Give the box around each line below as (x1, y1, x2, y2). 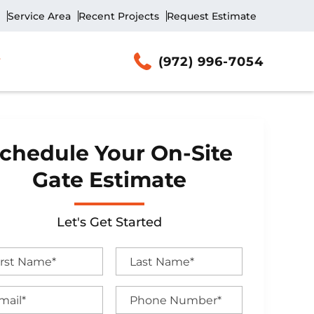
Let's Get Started (57, 214, 162, 230)
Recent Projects (78, 9, 159, 22)
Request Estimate (167, 9, 257, 22)
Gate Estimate (32, 167, 186, 193)
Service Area (8, 9, 71, 22)
